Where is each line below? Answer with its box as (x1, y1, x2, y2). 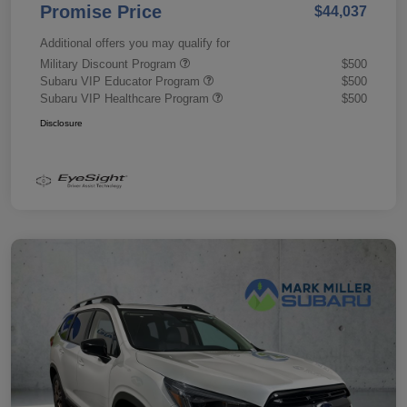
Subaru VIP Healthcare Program (40, 92, 213, 106)
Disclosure (40, 118, 83, 129)
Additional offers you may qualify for (40, 36, 230, 51)
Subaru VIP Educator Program (40, 74, 203, 89)
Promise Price (40, 2, 162, 23)
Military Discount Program (40, 57, 180, 72)
